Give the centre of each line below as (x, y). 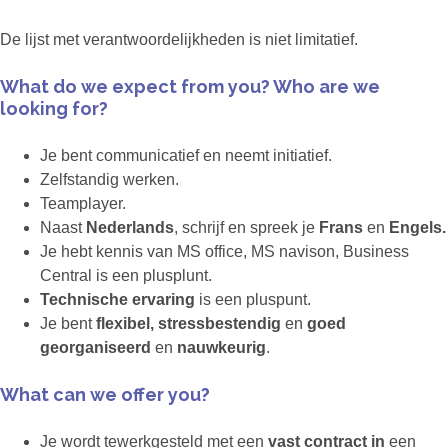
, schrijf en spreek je (246, 228)
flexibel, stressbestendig (190, 324)
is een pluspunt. (255, 300)
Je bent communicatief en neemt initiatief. (186, 156)
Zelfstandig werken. (109, 180)
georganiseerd (97, 348)
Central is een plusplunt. (126, 276)
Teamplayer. (83, 204)
